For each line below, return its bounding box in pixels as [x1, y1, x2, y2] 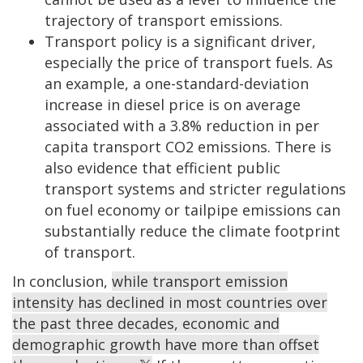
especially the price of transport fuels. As [45, 52, 333, 72]
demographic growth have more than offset [12, 334, 319, 354]
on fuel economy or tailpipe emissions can [45, 199, 340, 220]
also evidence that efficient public [45, 157, 280, 177]
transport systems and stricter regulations [45, 178, 346, 199]
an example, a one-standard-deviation [45, 73, 309, 93]
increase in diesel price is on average [45, 94, 301, 114]
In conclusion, [12, 271, 112, 291]
